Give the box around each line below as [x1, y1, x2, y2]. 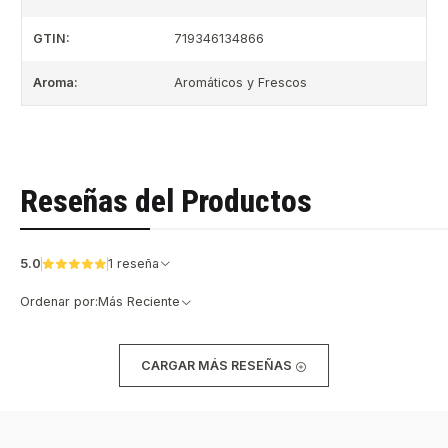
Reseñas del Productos [19, 183, 312, 221]
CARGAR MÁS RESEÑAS [141, 357, 295, 373]
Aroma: [32, 75, 78, 91]
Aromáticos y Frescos [173, 75, 307, 91]
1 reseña [116, 255, 159, 271]
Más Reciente [97, 294, 180, 310]
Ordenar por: [19, 294, 98, 310]
